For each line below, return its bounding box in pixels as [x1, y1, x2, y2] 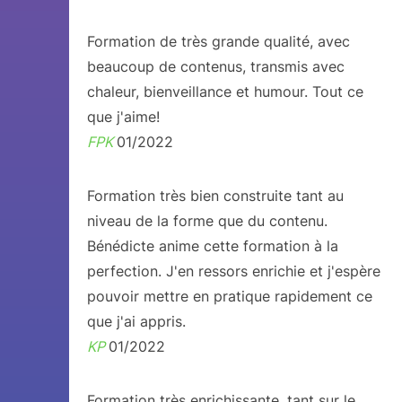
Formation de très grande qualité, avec [86, 32, 350, 50]
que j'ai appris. [86, 312, 186, 330]
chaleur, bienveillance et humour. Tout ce [86, 83, 363, 100]
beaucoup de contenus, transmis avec [86, 57, 345, 75]
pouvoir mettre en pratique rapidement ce [86, 287, 372, 305]
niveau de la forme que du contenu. [86, 212, 328, 230]
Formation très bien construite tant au [86, 187, 344, 205]
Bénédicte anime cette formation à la [86, 237, 338, 255]
